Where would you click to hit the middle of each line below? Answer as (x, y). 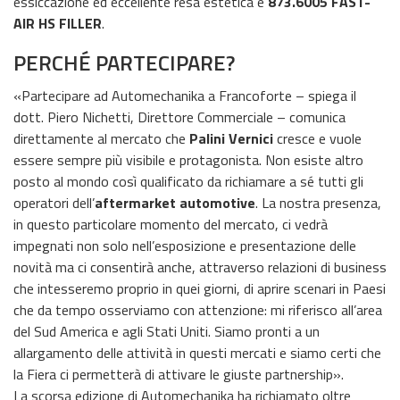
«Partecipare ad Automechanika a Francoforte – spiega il (185, 95)
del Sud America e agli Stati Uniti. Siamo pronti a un (167, 331)
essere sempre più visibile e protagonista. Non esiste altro (188, 159)
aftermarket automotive (175, 202)
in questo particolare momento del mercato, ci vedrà (171, 224)
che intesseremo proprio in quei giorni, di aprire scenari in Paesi (200, 288)
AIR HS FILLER (58, 23)
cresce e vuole (317, 138)
